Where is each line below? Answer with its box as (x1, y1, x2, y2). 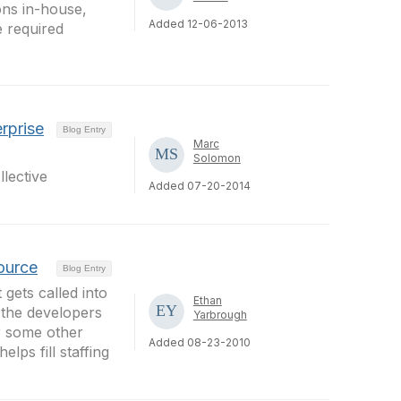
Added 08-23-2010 (148, 336, 251, 349)
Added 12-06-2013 (148, 17, 248, 30)
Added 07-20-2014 (148, 178, 251, 192)
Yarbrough (192, 308, 247, 321)
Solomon (192, 150, 241, 165)
